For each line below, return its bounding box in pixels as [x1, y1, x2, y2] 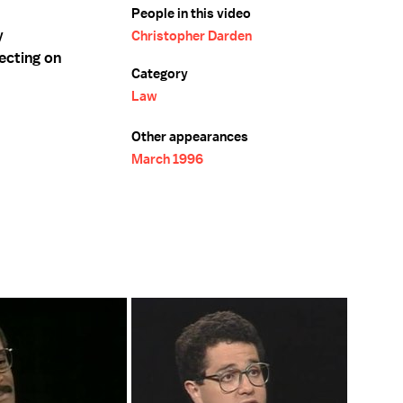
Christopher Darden [131, 27, 252, 45]
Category [131, 65, 188, 83]
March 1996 [131, 150, 203, 168]
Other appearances [131, 128, 248, 146]
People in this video [131, 4, 251, 22]
